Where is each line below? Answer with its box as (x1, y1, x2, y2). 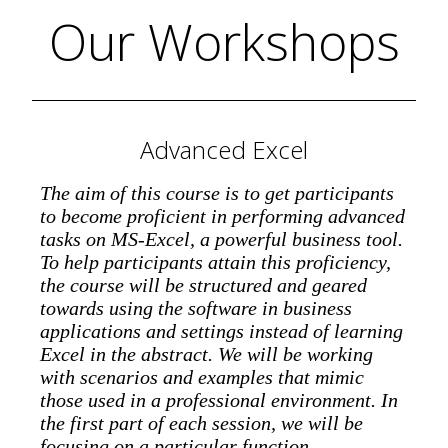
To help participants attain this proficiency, (40, 250, 391, 273)
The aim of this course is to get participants (40, 181, 394, 204)
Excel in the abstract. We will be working (40, 342, 373, 365)
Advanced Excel (140, 132, 308, 166)
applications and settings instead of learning (40, 319, 403, 342)
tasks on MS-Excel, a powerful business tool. (40, 227, 403, 250)
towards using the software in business (40, 296, 352, 319)
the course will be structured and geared (40, 273, 367, 296)
